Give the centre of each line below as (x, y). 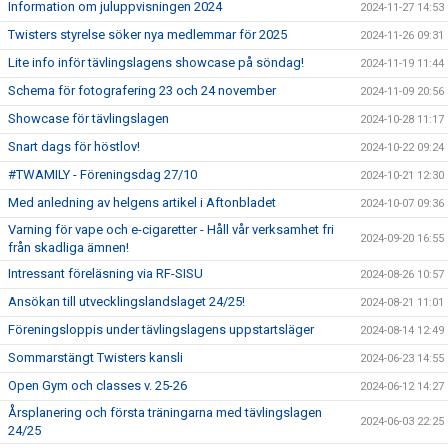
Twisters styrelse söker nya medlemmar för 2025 (147, 34)
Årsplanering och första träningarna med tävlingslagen (165, 412)
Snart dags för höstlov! (74, 146)
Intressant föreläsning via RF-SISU (105, 273)
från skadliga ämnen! (68, 247)
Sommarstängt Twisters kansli (95, 357)
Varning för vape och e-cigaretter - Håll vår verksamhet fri (171, 229)
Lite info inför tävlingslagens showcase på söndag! (156, 62)
